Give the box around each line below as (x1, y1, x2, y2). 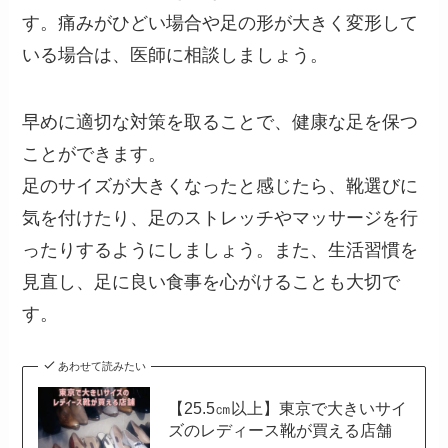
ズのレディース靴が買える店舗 (167, 420, 392, 439)
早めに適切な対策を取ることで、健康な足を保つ (22, 112, 419, 133)
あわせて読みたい (57, 360, 146, 373)
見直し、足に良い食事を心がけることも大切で (22, 272, 401, 293)
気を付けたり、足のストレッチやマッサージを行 (22, 208, 419, 229)
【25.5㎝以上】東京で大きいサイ (167, 398, 407, 417)
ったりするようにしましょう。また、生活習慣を (22, 240, 419, 261)
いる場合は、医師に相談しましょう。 (22, 44, 329, 65)
